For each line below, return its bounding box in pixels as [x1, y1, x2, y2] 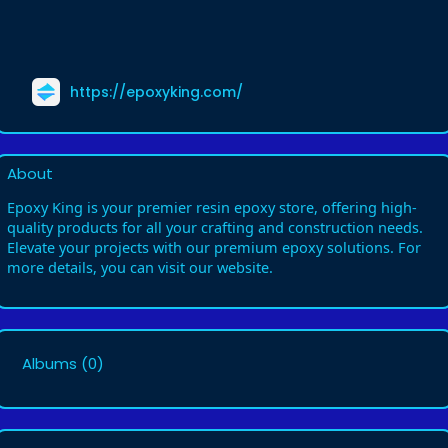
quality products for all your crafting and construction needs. [7, 217, 423, 237]
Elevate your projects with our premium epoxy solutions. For [7, 237, 421, 257]
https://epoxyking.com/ [70, 81, 243, 102]
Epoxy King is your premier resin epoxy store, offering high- [7, 197, 417, 217]
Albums [22, 353, 77, 374]
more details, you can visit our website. [7, 257, 273, 277]
